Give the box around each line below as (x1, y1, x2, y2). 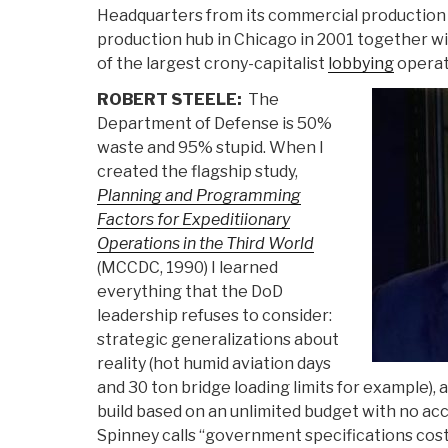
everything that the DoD (97, 282, 283, 302)
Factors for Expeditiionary (97, 210, 290, 230)
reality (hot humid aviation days (97, 354, 331, 374)
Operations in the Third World (97, 234, 314, 254)
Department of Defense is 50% (97, 114, 332, 134)
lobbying (328, 54, 394, 74)
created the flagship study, (97, 162, 298, 182)
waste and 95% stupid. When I (97, 138, 324, 158)
